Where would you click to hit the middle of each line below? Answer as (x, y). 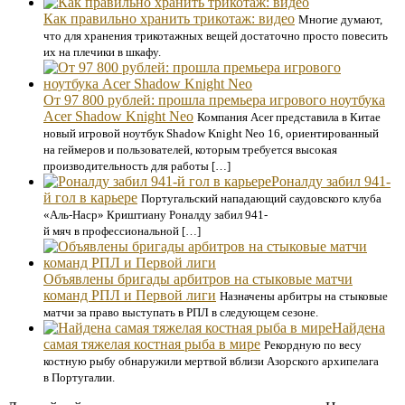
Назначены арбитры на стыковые (304, 296)
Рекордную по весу (313, 345)
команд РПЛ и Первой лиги (130, 295)
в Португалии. (79, 377)
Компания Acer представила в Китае (289, 117)
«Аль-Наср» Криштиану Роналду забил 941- (155, 215)
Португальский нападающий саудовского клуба (261, 198)
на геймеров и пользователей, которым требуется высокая (190, 150)
